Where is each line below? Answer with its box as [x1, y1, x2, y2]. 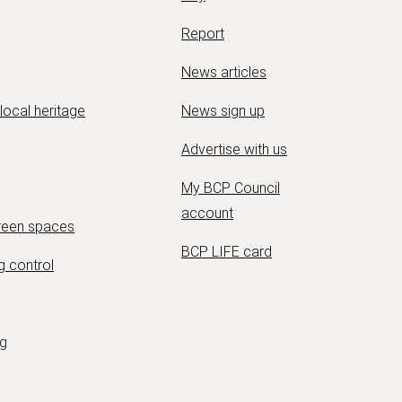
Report [181, 25, 224, 43]
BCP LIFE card [181, 243, 272, 261]
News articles [181, 64, 267, 82]
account [181, 205, 233, 223]
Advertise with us [181, 141, 287, 159]
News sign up [181, 102, 265, 120]
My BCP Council [181, 179, 280, 197]
